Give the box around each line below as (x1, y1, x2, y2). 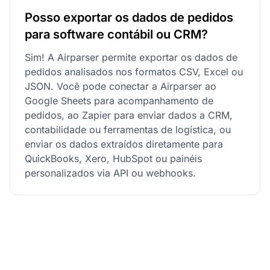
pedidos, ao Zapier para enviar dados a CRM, (25, 108, 233, 121)
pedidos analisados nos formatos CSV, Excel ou (25, 65, 243, 78)
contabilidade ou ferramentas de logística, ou (25, 123, 231, 136)
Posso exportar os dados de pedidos (25, 10, 233, 25)
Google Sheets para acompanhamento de (25, 94, 213, 107)
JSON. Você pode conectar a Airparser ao (25, 80, 216, 92)
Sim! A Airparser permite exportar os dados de (25, 51, 237, 63)
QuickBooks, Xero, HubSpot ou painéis (25, 152, 202, 165)
